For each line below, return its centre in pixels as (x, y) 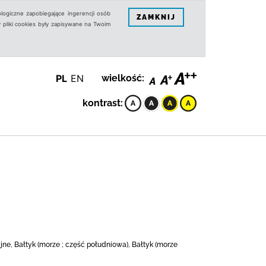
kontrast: (103, 103)
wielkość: (123, 78)
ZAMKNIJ (156, 17)
